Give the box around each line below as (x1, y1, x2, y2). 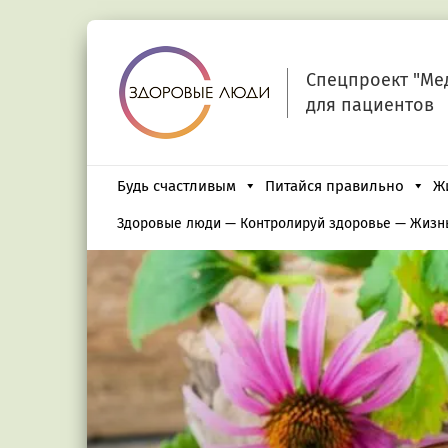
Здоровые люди (117, 215, 221, 232)
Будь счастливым (117, 177, 236, 195)
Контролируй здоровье (240, 215, 391, 232)
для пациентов (306, 93, 435, 116)
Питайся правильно (265, 177, 404, 195)
